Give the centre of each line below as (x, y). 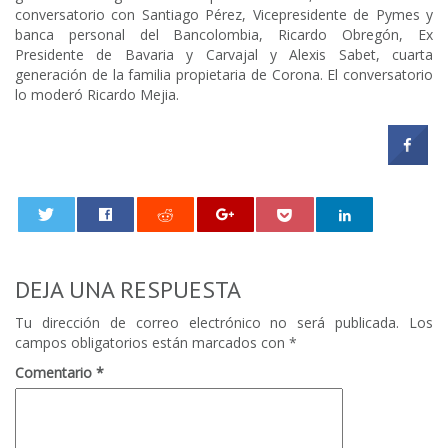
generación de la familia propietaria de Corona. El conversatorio (224, 75)
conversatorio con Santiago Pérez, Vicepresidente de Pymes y (224, 15)
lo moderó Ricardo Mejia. (97, 95)
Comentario (55, 373)
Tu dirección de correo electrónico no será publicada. (207, 323)
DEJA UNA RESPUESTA (128, 290)
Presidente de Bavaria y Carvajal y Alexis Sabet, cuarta (224, 55)
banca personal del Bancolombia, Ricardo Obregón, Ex (224, 35)
